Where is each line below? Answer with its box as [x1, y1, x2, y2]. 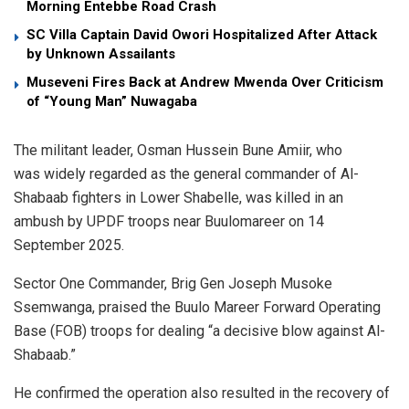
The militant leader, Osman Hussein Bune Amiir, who [14, 142, 342, 160]
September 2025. [14, 236, 124, 255]
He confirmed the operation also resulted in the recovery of [14, 384, 390, 403]
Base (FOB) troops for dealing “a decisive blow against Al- [14, 322, 385, 341]
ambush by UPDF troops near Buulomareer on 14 [14, 213, 324, 231]
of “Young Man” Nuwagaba [26, 93, 197, 110]
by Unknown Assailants [26, 46, 175, 63]
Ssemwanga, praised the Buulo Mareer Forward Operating [14, 299, 381, 317]
